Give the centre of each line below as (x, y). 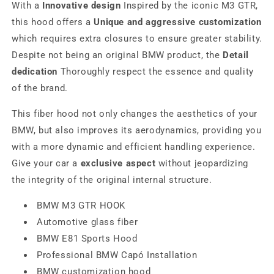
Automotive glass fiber (87, 222)
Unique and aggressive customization (178, 22)
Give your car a (46, 163)
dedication (35, 72)
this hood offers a (53, 22)
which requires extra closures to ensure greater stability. (137, 39)
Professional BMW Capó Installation (117, 255)
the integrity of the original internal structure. (112, 180)
